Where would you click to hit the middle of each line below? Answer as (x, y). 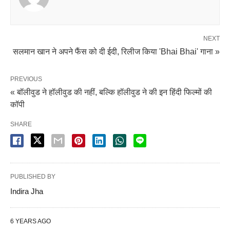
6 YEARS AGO (31, 222)
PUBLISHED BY (33, 177)
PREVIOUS (26, 79)
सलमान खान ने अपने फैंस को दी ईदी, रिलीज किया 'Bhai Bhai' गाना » (116, 52)
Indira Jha (27, 191)
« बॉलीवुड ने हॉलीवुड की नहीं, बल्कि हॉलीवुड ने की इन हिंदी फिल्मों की (111, 92)
